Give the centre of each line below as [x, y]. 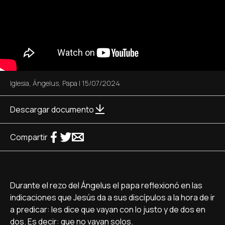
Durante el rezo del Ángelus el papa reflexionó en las [106, 185]
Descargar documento [52, 109]
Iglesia [20, 83]
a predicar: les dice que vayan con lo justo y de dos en [108, 209]
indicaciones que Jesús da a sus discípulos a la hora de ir [113, 197]
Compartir [29, 137]
